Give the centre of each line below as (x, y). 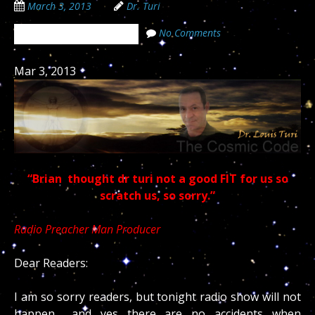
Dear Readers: (51, 263)
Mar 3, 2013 (46, 71)
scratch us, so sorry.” (157, 195)
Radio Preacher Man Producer (87, 229)
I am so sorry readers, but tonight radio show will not (157, 296)
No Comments (190, 33)
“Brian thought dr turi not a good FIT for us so (157, 178)
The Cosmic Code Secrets (76, 34)
